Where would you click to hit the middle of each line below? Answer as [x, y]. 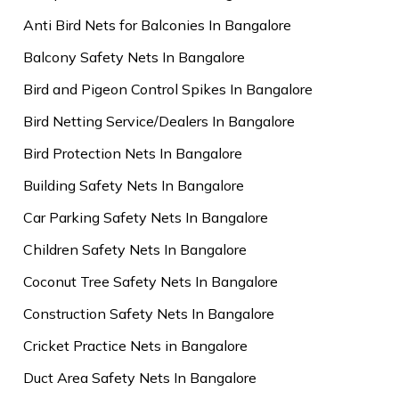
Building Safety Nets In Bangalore [134, 185]
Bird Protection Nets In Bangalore [133, 153]
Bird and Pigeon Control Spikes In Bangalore [168, 89]
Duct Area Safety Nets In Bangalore [140, 377]
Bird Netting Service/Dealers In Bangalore [159, 121]
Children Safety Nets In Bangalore [135, 249]
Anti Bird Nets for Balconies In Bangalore [157, 24]
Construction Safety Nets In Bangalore [149, 313]
